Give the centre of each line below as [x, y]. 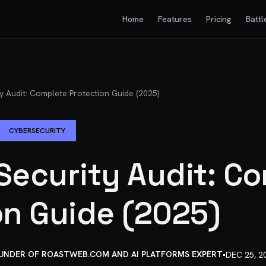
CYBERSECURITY [37, 131]
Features [175, 19]
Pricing [219, 19]
